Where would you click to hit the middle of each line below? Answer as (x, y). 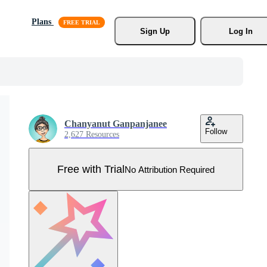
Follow (216, 131)
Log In (240, 31)
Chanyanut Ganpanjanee (116, 124)
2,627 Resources (92, 134)
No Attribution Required (170, 169)
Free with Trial (91, 169)
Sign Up (155, 31)
